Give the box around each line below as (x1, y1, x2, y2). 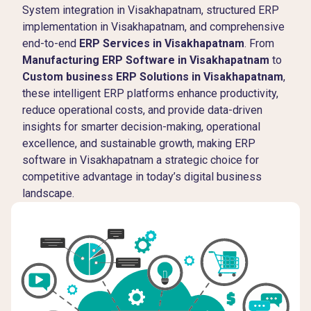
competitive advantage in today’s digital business (22, 170, 262, 183)
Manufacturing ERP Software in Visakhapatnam (22, 53, 269, 67)
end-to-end (22, 37, 79, 50)
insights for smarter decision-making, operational (22, 120, 260, 133)
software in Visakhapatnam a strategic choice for (22, 153, 259, 167)
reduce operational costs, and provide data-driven (22, 103, 262, 117)
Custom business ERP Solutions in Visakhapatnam (22, 70, 283, 83)
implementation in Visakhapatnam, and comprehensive (22, 20, 285, 33)
